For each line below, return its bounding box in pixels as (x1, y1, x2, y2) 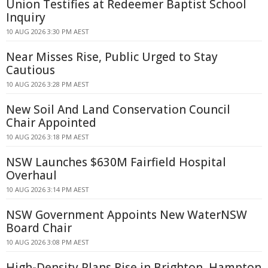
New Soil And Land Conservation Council (6, 102, 230, 117)
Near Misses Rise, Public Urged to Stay (6, 49, 218, 65)
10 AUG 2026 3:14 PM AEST (6, 185, 89, 194)
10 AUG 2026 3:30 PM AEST (6, 27, 89, 36)
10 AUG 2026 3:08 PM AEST (6, 237, 89, 246)
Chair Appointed (6, 115, 96, 130)
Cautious (6, 62, 55, 78)
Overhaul (6, 167, 57, 183)
